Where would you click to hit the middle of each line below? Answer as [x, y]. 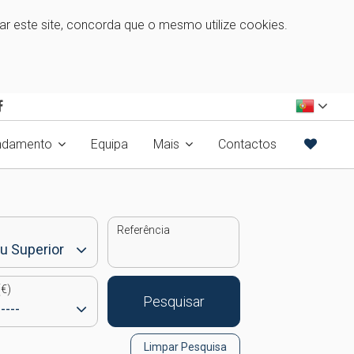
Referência [143, 230]
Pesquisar [173, 301]
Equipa [109, 144]
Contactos [247, 144]
